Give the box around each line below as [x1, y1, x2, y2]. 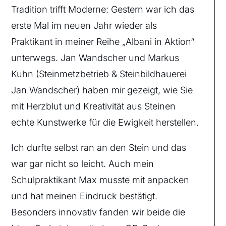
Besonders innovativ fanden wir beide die [11, 206, 186, 217]
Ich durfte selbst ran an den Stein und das [11, 142, 187, 153]
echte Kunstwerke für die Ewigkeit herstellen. [11, 117, 199, 128]
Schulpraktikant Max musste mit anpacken [11, 174, 190, 185]
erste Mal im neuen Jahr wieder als [11, 20, 157, 31]
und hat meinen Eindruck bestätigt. [11, 190, 158, 201]
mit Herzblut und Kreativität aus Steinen [11, 100, 176, 111]
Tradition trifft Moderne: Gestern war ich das [11, 4, 195, 15]
